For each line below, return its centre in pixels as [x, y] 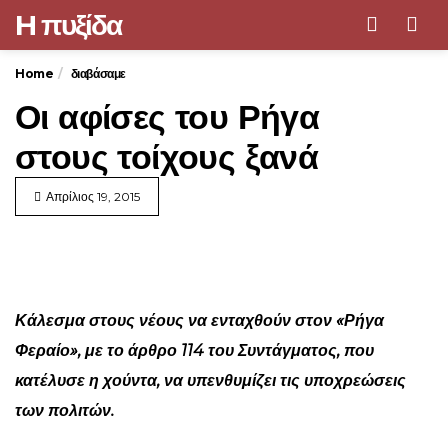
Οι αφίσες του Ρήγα [167, 117]
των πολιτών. [64, 410]
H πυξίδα [68, 25]
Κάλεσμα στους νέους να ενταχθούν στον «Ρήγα [199, 320]
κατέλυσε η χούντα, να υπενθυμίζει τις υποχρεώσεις [210, 380]
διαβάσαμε [98, 73]
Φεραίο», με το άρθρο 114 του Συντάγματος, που [194, 350]
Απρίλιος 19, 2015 [93, 196]
